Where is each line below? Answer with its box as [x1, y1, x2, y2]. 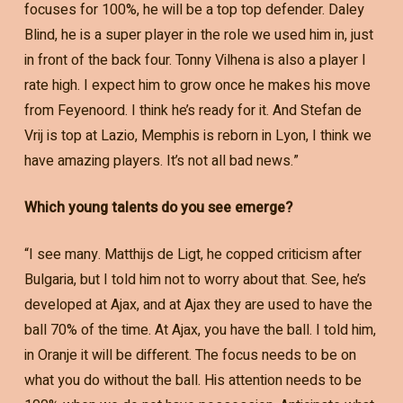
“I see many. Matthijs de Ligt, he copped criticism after [23, 244, 362, 266]
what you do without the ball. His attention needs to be [23, 370, 362, 392]
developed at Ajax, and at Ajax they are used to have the [23, 294, 372, 317]
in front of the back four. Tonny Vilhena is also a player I [23, 49, 366, 72]
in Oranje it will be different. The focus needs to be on [23, 345, 356, 367]
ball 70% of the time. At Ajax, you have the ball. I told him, [23, 319, 376, 342]
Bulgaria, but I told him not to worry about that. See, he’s [23, 269, 366, 291]
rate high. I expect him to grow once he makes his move [23, 75, 371, 97]
